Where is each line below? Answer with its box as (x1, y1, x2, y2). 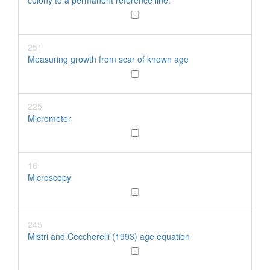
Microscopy (28, 171, 71, 183)
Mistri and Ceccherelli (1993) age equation (28, 230, 190, 242)
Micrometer (28, 112, 71, 124)
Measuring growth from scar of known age (28, 53, 189, 65)
